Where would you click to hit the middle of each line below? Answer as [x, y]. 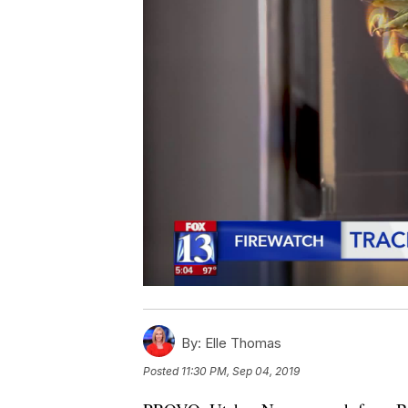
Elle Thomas [241, 342]
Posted [162, 371]
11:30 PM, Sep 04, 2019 [240, 371]
